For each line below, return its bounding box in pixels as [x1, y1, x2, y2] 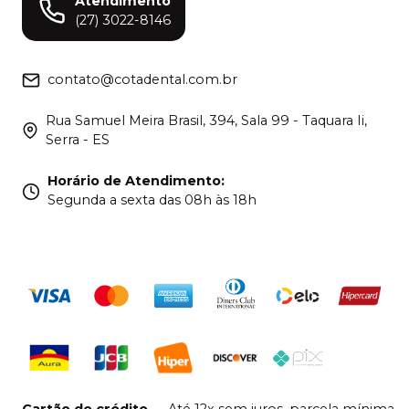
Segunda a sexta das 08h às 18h [47, 192, 257, 209]
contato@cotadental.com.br [47, 71, 237, 89]
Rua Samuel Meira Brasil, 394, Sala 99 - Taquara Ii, [46, 112, 368, 130]
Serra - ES [46, 131, 110, 149]
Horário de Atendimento [47, 173, 221, 190]
